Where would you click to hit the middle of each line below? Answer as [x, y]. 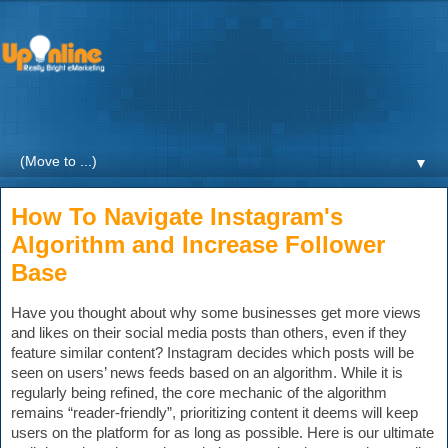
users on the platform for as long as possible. [157, 433]
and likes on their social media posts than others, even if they [209, 333]
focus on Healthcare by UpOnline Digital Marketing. [191, 117]
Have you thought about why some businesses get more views [216, 313]
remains [39, 413]
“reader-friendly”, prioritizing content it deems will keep [243, 413]
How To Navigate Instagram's [177, 217]
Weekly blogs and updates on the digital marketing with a [211, 99]
